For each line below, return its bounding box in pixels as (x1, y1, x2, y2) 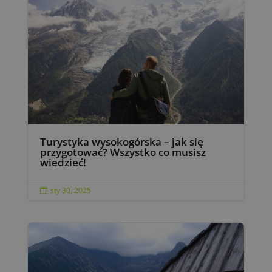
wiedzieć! (39, 155, 86, 169)
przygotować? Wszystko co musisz (39, 144, 206, 159)
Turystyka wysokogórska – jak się (39, 134, 203, 149)
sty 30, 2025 (50, 185, 91, 195)
